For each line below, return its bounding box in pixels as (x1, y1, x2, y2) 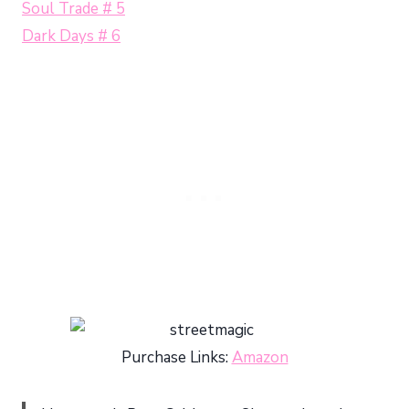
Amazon (231, 346, 288, 368)
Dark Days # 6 (22, 25, 121, 47)
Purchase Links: (121, 346, 232, 368)
